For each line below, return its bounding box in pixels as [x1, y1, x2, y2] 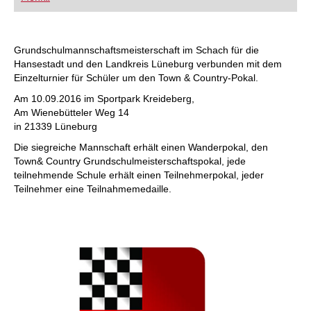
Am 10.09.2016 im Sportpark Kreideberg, [14, 93, 194, 104]
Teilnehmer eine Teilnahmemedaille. [14, 183, 174, 194]
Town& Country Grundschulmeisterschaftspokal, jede [14, 155, 246, 167]
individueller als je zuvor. [21, 10, 117, 19]
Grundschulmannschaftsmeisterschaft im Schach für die [14, 44, 259, 56]
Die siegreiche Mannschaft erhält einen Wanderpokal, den [14, 142, 268, 153]
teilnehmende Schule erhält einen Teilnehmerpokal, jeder [14, 169, 264, 180]
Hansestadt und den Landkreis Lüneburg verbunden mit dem [14, 58, 282, 69]
